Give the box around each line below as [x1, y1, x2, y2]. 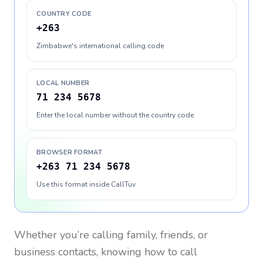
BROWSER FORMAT [36, 148, 102, 157]
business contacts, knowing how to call [14, 245, 197, 259]
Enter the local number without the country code [36, 110, 194, 120]
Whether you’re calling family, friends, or [14, 228, 208, 242]
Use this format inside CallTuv [36, 180, 136, 189]
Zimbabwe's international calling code [36, 41, 164, 50]
